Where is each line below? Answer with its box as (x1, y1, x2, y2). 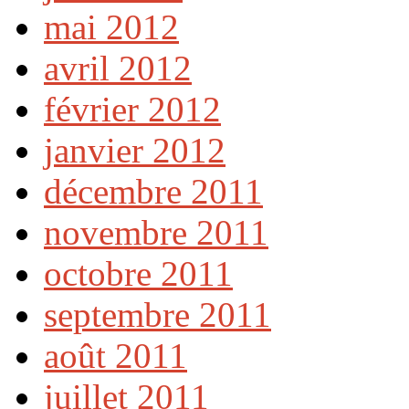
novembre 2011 (44, 212, 268, 252)
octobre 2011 (44, 253, 233, 293)
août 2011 (44, 335, 187, 375)
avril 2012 (44, 47, 192, 88)
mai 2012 (44, 6, 179, 47)
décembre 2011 (44, 171, 263, 211)
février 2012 (44, 89, 221, 129)
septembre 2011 (44, 294, 271, 334)
